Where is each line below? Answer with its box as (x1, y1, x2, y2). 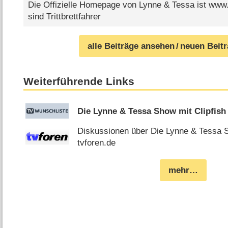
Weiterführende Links (23, 75, 135, 88)
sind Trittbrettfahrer (27, 11, 101, 21)
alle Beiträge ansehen (88, 41, 175, 51)
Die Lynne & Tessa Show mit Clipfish (77, 106, 226, 116)
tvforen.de (77, 137, 116, 148)
